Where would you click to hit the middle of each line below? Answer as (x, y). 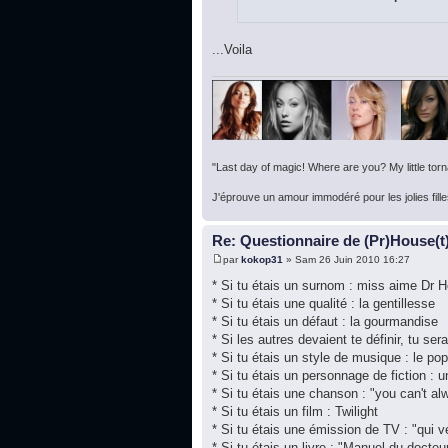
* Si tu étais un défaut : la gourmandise (325, 322)
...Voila (232, 49)
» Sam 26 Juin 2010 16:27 (346, 260)
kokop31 (262, 260)
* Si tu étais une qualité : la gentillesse (323, 304)
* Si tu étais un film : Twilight (295, 412)
